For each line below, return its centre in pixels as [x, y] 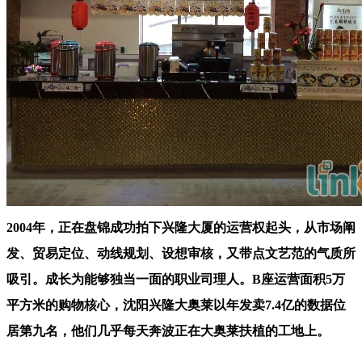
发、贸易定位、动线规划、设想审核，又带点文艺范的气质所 [181, 253]
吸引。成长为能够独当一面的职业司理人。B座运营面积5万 [176, 279]
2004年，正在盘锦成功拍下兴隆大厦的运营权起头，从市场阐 [181, 227]
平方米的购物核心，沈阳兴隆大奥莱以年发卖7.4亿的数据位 [176, 305]
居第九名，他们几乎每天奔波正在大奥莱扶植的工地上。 [168, 330]
